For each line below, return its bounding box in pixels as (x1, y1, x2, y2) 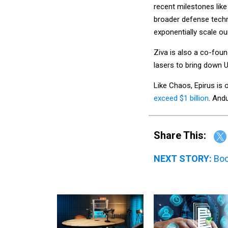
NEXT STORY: (154, 153, 212, 164)
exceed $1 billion (154, 94, 209, 103)
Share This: (160, 129, 206, 142)
